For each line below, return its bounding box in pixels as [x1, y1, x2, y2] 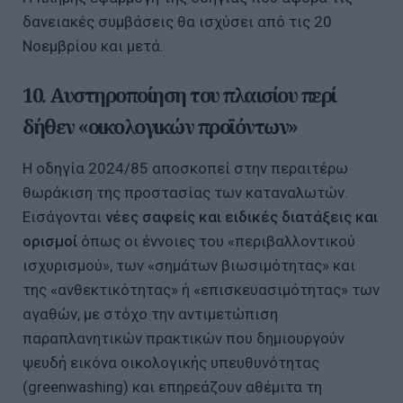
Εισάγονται [22, 208, 105, 227]
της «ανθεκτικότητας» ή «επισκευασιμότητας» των [22, 281, 380, 300]
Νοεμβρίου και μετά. [22, 36, 164, 55]
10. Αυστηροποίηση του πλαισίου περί [22, 80, 336, 108]
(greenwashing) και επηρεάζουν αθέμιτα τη [22, 378, 322, 397]
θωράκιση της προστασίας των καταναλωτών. [22, 184, 348, 202]
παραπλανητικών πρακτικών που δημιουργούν [22, 329, 345, 348]
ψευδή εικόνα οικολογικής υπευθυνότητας [22, 354, 319, 372]
